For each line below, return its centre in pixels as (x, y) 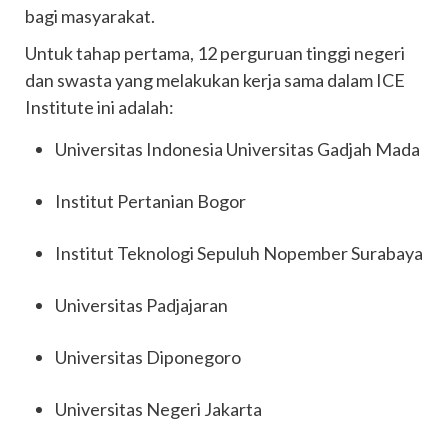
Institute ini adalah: (99, 107)
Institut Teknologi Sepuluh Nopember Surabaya (239, 253)
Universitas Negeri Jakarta (158, 409)
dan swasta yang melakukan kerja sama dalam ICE (215, 80)
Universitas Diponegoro (148, 357)
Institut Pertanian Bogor (150, 201)
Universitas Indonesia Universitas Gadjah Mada (237, 149)
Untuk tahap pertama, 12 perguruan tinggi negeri (215, 53)
